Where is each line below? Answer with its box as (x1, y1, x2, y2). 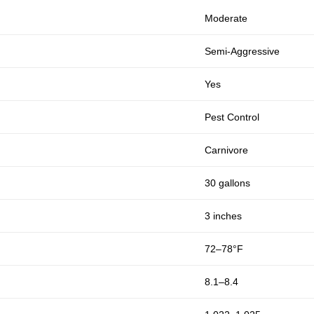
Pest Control (205, 111, 260, 123)
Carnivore (205, 144, 249, 156)
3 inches (205, 210, 243, 221)
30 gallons (205, 177, 251, 189)
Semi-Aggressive (205, 46, 280, 57)
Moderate (205, 13, 248, 24)
